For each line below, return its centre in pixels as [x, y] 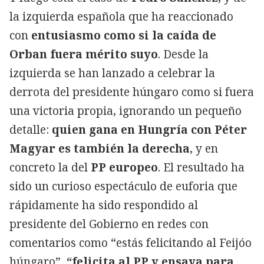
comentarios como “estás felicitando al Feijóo [131, 242]
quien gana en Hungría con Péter [149, 129]
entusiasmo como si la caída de [124, 35]
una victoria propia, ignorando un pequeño [126, 110]
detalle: [31, 129]
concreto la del [50, 167]
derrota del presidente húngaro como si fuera [132, 92]
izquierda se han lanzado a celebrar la [112, 73]
